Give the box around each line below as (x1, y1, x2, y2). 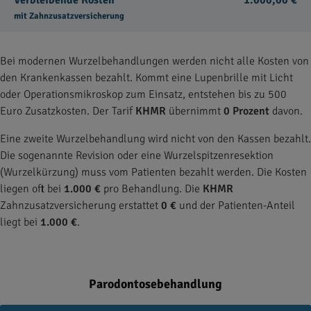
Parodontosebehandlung (89, 276, 222, 292)
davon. (269, 104, 303, 118)
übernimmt (166, 104, 224, 118)
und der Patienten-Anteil (176, 199, 295, 212)
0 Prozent (224, 104, 269, 118)
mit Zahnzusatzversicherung (14, 10, 124, 22)
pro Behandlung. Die (101, 182, 203, 196)
